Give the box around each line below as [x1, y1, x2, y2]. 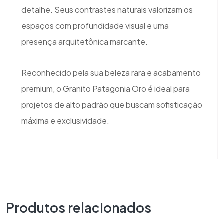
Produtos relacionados [14, 199, 151, 216]
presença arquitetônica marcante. [21, 36, 148, 47]
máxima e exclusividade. [21, 115, 109, 126]
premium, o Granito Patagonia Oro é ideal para [21, 83, 190, 94]
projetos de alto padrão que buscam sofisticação [21, 99, 202, 110]
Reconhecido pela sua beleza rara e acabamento [21, 67, 201, 78]
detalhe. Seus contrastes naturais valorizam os [21, 4, 193, 15]
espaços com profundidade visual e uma [21, 20, 169, 31]
